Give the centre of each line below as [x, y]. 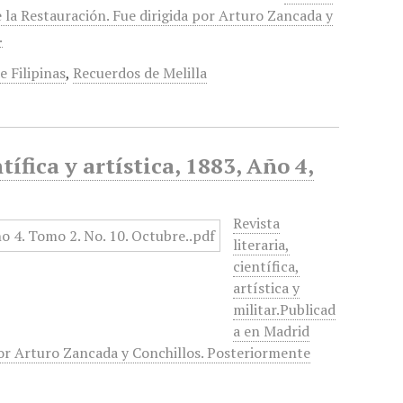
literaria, [262, 245]
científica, [267, 266]
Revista [257, 223]
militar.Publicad [285, 309]
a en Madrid [272, 331]
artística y [267, 288]
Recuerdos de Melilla [140, 73]
